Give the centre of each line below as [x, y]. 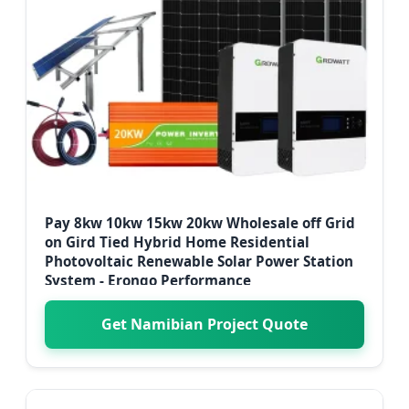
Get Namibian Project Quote [204, 324]
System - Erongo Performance [148, 280]
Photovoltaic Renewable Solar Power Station [199, 261]
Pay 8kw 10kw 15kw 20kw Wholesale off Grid [200, 222]
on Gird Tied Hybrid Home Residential [177, 241]
